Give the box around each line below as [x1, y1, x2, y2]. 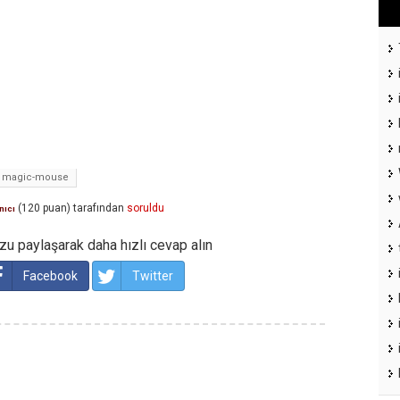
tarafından [73, 202, 124, 215]
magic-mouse [2, 171, 69, 184]
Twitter [132, 269, 173, 284]
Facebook [23, 269, 78, 284]
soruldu [127, 202, 164, 215]
